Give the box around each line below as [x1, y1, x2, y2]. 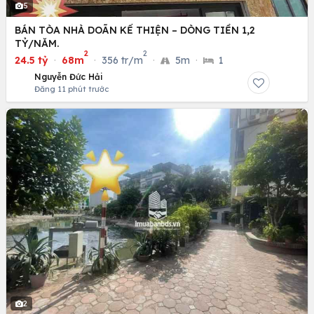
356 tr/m [102, 53, 143, 67]
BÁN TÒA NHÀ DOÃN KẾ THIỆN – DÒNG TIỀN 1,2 [15, 23, 255, 36]
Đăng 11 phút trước [34, 83, 109, 94]
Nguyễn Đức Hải [34, 71, 103, 82]
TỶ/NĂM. [15, 36, 59, 50]
